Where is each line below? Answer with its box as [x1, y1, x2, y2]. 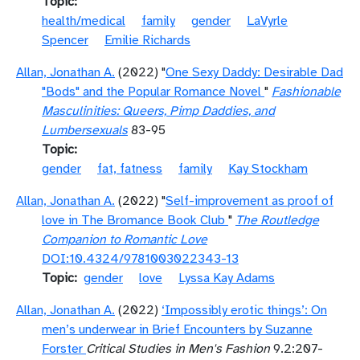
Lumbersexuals [42, 122, 128, 138]
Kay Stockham [228, 161, 308, 177]
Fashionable [272, 84, 341, 100]
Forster [42, 341, 83, 357]
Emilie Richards [104, 32, 190, 48]
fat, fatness [97, 161, 162, 177]
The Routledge [235, 212, 319, 228]
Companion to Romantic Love [42, 231, 207, 247]
